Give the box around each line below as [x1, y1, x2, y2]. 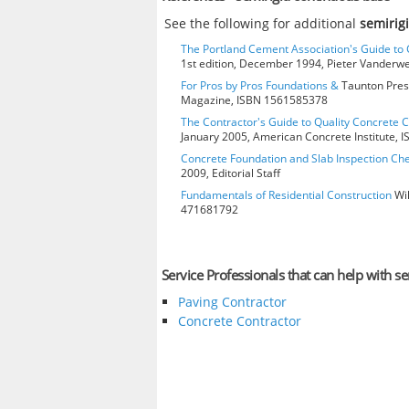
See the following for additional [164, 14, 361, 32]
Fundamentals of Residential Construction [181, 186, 392, 203]
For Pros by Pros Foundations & [181, 77, 339, 93]
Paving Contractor [177, 293, 287, 311]
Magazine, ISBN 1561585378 [181, 91, 328, 108]
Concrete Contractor [177, 312, 301, 330]
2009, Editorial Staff [181, 164, 280, 181]
